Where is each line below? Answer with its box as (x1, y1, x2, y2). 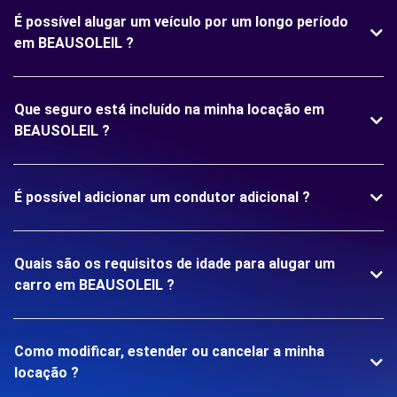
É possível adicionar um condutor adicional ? (14, 189, 310, 206)
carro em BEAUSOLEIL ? (14, 276, 175, 293)
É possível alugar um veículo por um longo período (14, 13, 348, 30)
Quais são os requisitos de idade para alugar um (14, 255, 335, 272)
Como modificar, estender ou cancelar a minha (14, 343, 324, 360)
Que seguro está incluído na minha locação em (14, 101, 324, 118)
